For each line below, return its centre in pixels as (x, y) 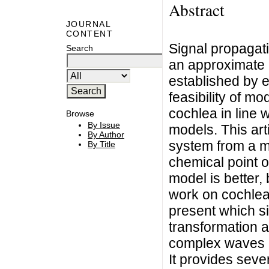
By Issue (104, 125)
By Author (106, 135)
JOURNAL (89, 24)
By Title (101, 144)
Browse (80, 113)
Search (80, 48)
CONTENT (90, 34)
